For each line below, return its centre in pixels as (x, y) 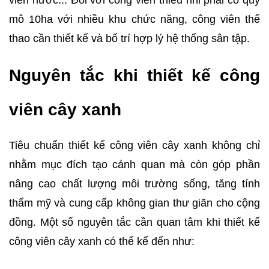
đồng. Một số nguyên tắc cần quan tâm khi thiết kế (134, 222)
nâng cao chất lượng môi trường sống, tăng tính (134, 184)
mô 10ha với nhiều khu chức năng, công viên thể (134, 20)
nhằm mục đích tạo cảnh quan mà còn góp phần (134, 165)
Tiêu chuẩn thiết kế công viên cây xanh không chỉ (134, 146)
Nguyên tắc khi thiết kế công (134, 76)
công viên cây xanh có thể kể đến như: (102, 242)
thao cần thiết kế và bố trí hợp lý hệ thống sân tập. (129, 39)
